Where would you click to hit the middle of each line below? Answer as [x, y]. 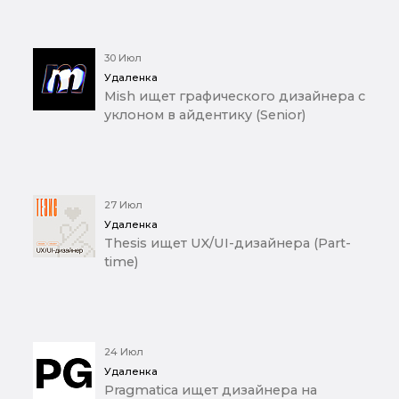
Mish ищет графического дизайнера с [235, 97]
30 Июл [123, 58]
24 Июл [124, 352]
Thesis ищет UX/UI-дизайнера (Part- [228, 244]
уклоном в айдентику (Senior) [205, 115]
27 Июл [123, 205]
